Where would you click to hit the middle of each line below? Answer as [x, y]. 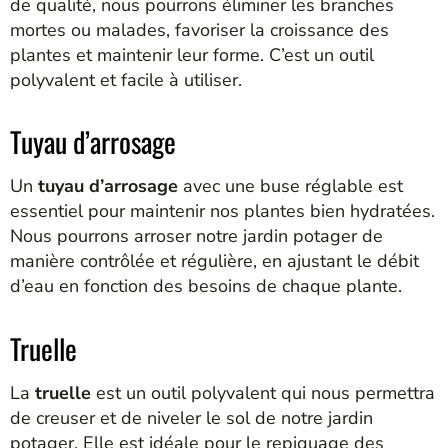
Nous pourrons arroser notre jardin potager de [196, 236]
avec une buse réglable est [290, 186]
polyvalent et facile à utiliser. [126, 79]
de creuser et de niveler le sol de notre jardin [191, 417]
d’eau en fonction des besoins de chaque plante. [206, 286]
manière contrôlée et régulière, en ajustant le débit [214, 261]
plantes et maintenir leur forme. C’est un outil [192, 54]
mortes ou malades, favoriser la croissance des [199, 29]
